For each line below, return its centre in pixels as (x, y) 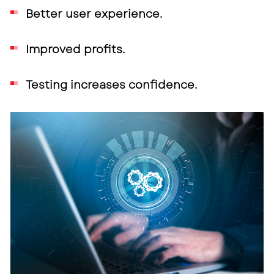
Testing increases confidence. (111, 85)
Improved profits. (75, 49)
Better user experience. (94, 14)
